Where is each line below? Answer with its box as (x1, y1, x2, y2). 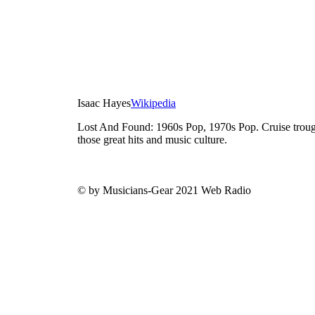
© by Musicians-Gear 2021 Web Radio (77, 184, 251, 196)
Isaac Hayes (77, 97, 131, 109)
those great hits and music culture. (77, 134, 227, 146)
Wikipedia (131, 97, 176, 109)
